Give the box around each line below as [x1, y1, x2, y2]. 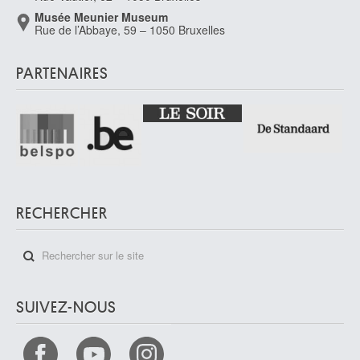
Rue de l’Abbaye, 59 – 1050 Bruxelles [35, 22, 225, 38]
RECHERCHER [16, 204, 108, 222]
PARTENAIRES [16, 65, 108, 82]
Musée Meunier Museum [35, 9, 168, 25]
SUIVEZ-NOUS [16, 298, 117, 316]
